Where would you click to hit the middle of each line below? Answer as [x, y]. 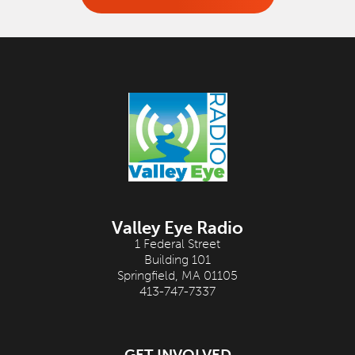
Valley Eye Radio [177, 228]
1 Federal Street [177, 244]
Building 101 [177, 260]
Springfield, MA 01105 [177, 276]
